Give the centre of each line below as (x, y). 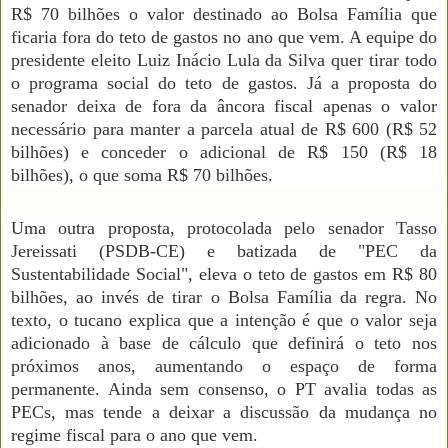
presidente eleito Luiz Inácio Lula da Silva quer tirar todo (224, 59)
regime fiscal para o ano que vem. (134, 434)
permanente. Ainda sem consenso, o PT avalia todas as (224, 388)
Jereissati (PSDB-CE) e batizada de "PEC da (224, 250)
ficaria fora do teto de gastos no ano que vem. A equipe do (224, 36)
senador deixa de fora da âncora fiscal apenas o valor (224, 105)
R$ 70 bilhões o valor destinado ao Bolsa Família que (224, 13)
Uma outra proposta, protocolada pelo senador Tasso (224, 227)
